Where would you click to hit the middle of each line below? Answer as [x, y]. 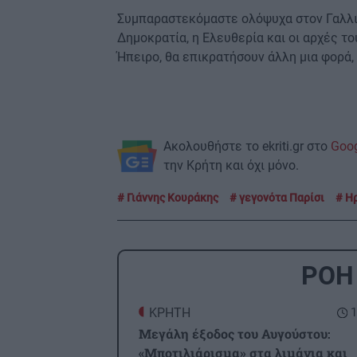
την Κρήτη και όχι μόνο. [231, 166]
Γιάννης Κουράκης [171, 198]
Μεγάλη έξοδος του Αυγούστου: [235, 334]
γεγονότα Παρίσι [280, 198]
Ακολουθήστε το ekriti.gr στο [247, 147]
